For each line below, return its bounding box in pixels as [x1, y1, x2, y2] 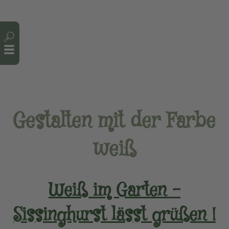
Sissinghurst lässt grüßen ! [13, 203, 216, 228]
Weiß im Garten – [49, 178, 180, 203]
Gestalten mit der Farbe [13, 107, 216, 136]
